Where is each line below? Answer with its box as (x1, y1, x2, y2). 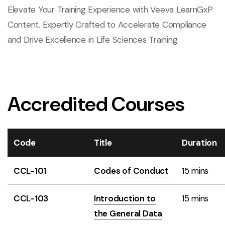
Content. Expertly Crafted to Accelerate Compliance (8, 19, 207, 30)
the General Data (94, 208, 162, 219)
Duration (182, 137, 217, 148)
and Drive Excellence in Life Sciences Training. (8, 34, 179, 45)
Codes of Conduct (94, 165, 169, 176)
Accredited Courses (8, 91, 185, 117)
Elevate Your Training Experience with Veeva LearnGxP (8, 4, 213, 15)
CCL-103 (14, 193, 49, 204)
